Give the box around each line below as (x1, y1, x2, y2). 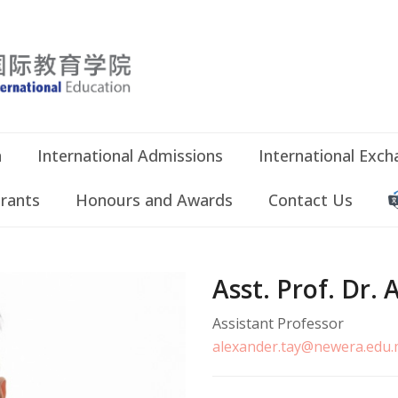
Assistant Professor (212, 314, 344, 333)
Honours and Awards (76, 189, 233, 211)
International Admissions (37, 145, 223, 166)
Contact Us (268, 189, 353, 211)
